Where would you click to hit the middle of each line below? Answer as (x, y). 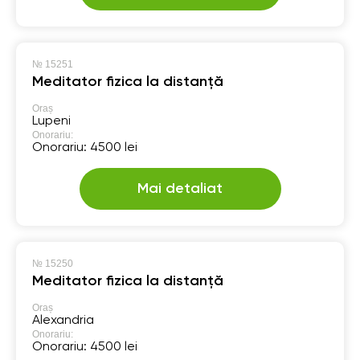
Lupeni (51, 121)
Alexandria (63, 320)
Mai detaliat (180, 188)
